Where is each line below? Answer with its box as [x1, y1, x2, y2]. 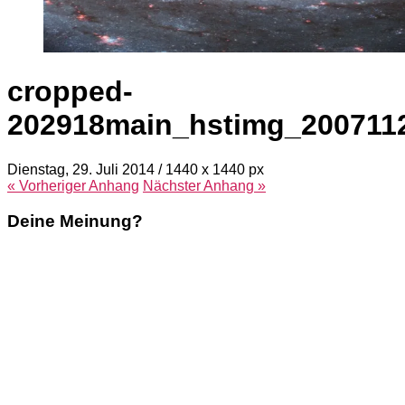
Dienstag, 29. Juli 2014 [7, 161, 155, 177]
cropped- [7, 75, 133, 108]
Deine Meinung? [7, 211, 143, 231]
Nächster [143, 177, 203, 193]
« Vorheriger [7, 177, 89, 193]
